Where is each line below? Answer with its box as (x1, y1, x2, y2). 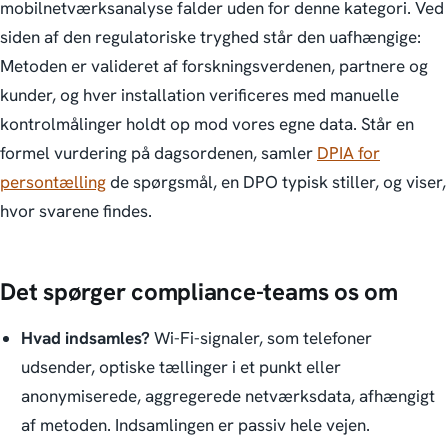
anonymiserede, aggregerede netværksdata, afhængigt (20, 384, 435, 407)
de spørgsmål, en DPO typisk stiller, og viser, (106, 171, 446, 193)
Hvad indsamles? (20, 326, 150, 349)
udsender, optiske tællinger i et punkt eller (20, 355, 341, 378)
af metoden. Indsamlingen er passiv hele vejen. (20, 413, 370, 436)
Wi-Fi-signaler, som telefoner (149, 326, 372, 349)
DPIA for (317, 142, 380, 164)
